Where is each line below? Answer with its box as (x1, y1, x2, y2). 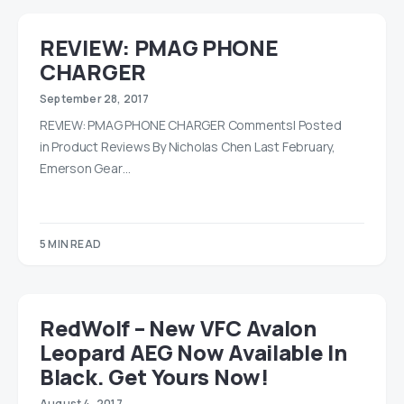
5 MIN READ (40, 236, 101, 252)
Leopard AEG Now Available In (40, 337, 347, 367)
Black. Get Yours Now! (40, 362, 269, 391)
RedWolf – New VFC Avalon (40, 313, 317, 343)
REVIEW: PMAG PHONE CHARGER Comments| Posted (40, 116, 342, 133)
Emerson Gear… (40, 160, 131, 177)
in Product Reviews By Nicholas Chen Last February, (40, 138, 335, 155)
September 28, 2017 (40, 91, 150, 106)
